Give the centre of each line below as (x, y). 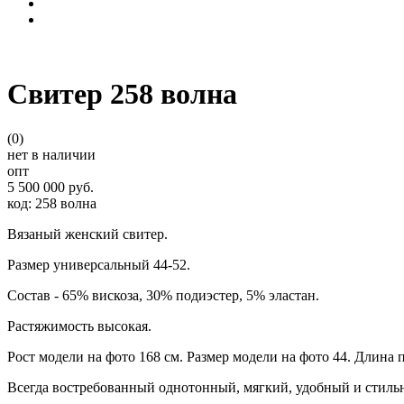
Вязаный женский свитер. (87, 234)
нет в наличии (51, 154)
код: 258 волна (52, 203)
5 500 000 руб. (50, 187)
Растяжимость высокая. (79, 326)
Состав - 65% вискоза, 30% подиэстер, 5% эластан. (163, 295)
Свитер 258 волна (122, 94)
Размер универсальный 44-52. (99, 264)
